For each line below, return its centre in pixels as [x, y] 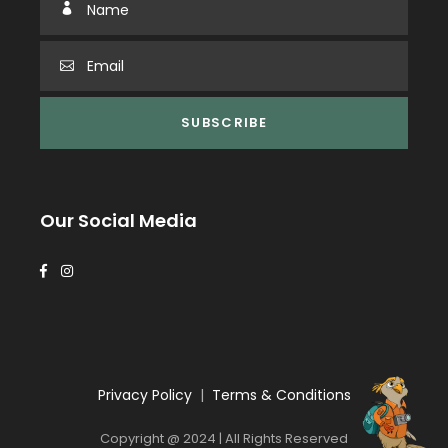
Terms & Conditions [281, 395]
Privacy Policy [144, 395]
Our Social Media [118, 220]
